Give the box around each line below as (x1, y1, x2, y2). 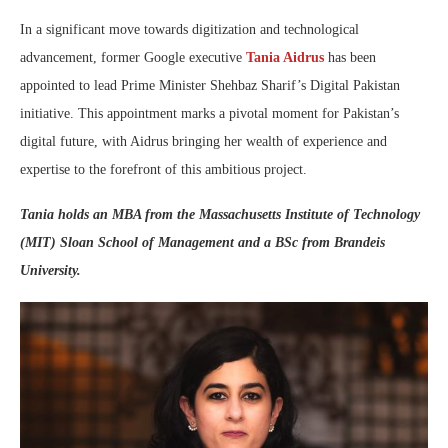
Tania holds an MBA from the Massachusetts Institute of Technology (20, 207, 420, 223)
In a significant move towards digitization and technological (20, 22, 359, 38)
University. (20, 263, 81, 279)
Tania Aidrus (246, 50, 324, 66)
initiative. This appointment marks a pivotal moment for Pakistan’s (20, 106, 399, 122)
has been (324, 50, 376, 66)
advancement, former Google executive (20, 50, 246, 66)
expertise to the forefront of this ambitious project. (20, 162, 307, 178)
